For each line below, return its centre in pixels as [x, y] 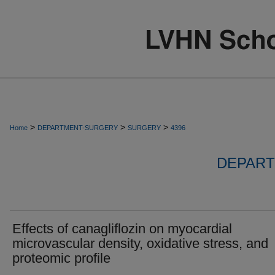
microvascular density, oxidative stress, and [140, 243]
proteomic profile [61, 258]
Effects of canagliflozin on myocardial [122, 229]
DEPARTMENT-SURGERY [78, 128]
